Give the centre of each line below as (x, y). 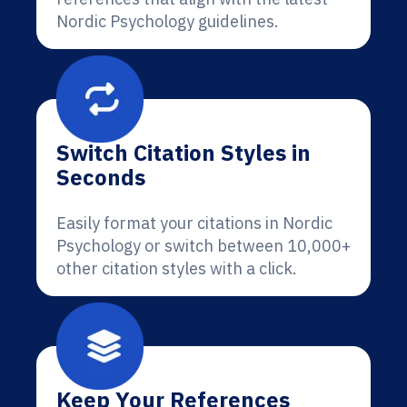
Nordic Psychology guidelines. (168, 21)
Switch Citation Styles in (184, 153)
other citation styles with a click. (177, 268)
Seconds (101, 177)
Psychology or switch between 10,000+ (203, 246)
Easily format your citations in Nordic (194, 223)
